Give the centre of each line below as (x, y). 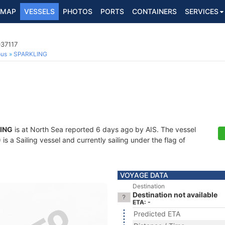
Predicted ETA (157, 214)
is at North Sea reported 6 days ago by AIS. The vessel (104, 129)
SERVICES (202, 11)
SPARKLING (30, 54)
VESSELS (39, 11)
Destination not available (175, 195)
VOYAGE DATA (144, 175)
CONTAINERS (154, 11)
